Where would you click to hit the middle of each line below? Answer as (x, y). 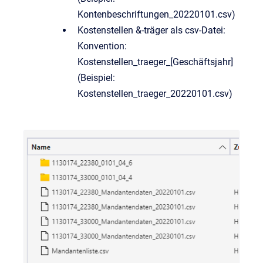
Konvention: (102, 46)
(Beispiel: (96, 78)
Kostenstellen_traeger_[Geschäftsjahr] (155, 62)
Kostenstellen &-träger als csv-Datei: (151, 30)
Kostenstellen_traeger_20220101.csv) (155, 94)
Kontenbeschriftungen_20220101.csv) (156, 14)
